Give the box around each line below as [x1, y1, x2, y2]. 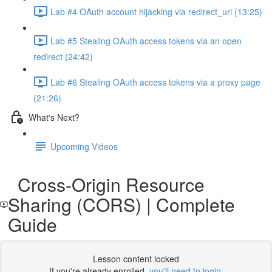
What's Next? [29, 110, 80, 123]
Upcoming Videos [50, 140, 118, 152]
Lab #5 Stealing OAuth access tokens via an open [50, 34, 242, 47]
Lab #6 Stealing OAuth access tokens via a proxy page [50, 75, 260, 88]
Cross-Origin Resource [8, 171, 205, 197]
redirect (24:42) [33, 50, 93, 63]
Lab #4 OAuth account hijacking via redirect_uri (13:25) [50, 5, 262, 18]
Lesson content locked [93, 253, 179, 265]
